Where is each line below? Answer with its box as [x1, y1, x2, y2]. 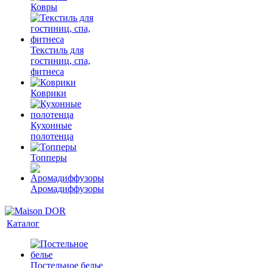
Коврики [31, 88, 66, 98]
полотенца [31, 131, 74, 141]
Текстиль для [31, 45, 84, 55]
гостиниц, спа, [31, 56, 90, 66]
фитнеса [31, 66, 64, 77]
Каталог [7, 218, 39, 229]
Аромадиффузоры [31, 184, 104, 194]
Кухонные [31, 120, 72, 130]
